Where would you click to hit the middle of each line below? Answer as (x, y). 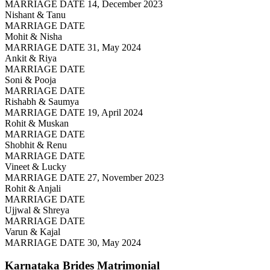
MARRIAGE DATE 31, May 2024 (73, 47)
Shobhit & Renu (36, 145)
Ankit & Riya (31, 58)
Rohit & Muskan (37, 123)
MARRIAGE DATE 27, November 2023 (84, 177)
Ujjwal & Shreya (37, 210)
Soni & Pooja (30, 80)
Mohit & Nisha (33, 36)
